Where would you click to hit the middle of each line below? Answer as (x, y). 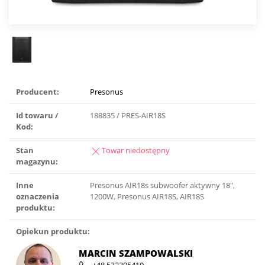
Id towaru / (37, 116)
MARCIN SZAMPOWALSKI (136, 253)
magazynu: (37, 162)
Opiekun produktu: (53, 232)
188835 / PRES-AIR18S (128, 116)
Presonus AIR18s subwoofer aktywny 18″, (162, 185)
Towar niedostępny (136, 151)
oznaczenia (38, 197)
